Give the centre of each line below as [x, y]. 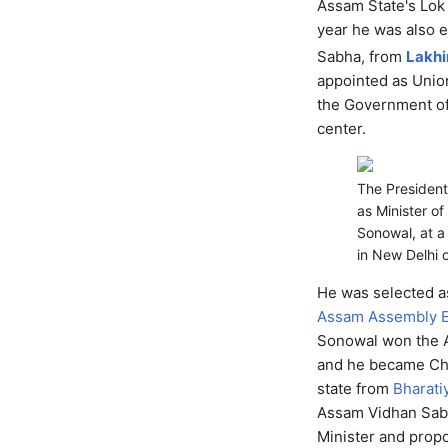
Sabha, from [361, 57]
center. [341, 129]
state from [354, 389]
